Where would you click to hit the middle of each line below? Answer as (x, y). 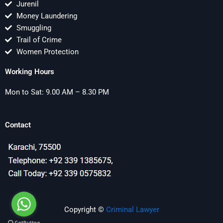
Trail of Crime (39, 40)
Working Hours (30, 72)
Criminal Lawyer (132, 210)
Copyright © (85, 210)
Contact (18, 125)
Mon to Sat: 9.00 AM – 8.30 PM (57, 92)
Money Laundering (47, 16)
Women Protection (47, 52)
